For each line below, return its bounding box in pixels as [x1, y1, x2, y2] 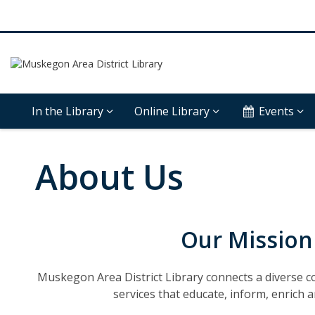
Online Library [134, 103, 210, 119]
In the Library [32, 103, 103, 119]
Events [259, 103, 295, 119]
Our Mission [181, 224, 313, 255]
